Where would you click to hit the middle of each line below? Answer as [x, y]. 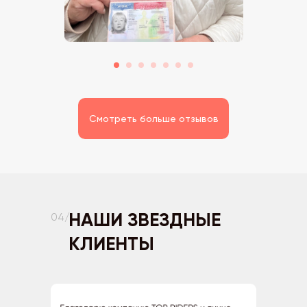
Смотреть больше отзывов [153, 118]
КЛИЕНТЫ [111, 244]
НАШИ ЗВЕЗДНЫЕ [145, 220]
